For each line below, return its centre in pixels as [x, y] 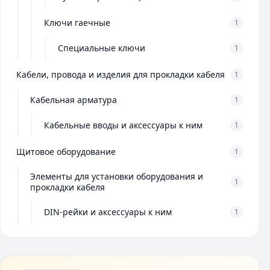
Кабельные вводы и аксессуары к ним [123, 125]
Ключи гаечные [77, 23]
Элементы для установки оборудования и [117, 176]
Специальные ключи [102, 48]
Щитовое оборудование [66, 152]
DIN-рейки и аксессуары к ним [108, 212]
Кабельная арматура [74, 100]
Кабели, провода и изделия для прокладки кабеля [121, 74]
